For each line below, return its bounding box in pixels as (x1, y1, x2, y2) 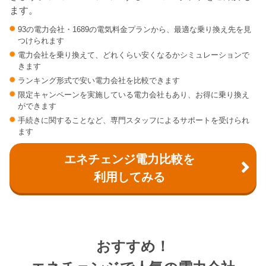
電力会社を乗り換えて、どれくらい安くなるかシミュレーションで (18, 50, 249, 59)
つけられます (18, 36, 64, 45)
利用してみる (94, 170, 165, 183)
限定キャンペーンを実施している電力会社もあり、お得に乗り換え (18, 90, 249, 99)
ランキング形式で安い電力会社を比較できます (18, 75, 180, 85)
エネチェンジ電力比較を (64, 152, 195, 166)
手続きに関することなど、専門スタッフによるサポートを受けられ (18, 115, 249, 125)
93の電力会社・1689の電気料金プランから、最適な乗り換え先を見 (18, 24, 251, 34)
